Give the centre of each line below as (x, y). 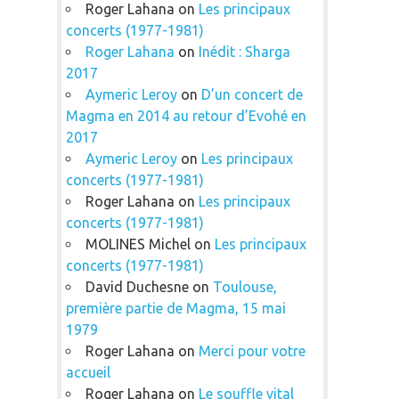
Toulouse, (244, 286)
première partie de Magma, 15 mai (175, 308)
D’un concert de (252, 94)
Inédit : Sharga (244, 51)
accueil (88, 372)
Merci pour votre (252, 350)
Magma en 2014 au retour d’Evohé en (186, 115)
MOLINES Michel (138, 244)
